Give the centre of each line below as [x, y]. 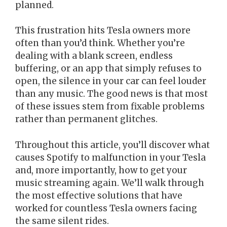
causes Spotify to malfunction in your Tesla [110, 157]
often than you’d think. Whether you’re [100, 43]
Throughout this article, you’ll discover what [112, 145]
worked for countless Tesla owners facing [106, 208]
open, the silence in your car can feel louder [111, 81]
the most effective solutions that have [99, 195]
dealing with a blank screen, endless [94, 56]
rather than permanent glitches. [86, 119]
